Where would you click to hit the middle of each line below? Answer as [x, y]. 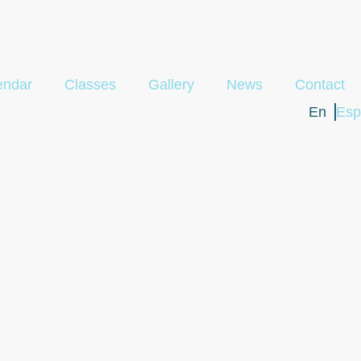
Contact [320, 84]
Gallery [171, 84]
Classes [90, 84]
